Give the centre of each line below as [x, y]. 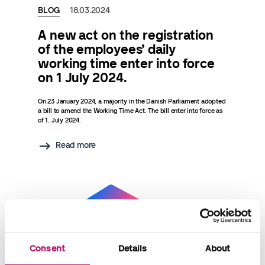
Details [132, 248]
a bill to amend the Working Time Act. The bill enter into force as [130, 111]
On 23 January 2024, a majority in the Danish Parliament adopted [132, 101]
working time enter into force [127, 64]
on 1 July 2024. [82, 78]
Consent [47, 248]
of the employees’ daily [107, 50]
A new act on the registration [126, 35]
